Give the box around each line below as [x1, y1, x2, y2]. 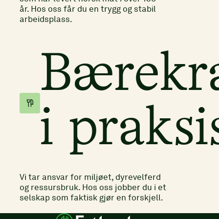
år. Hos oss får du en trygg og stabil [20, 4, 156, 14]
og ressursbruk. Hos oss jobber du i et [20, 182, 166, 192]
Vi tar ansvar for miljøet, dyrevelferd [20, 172, 161, 182]
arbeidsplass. [20, 14, 72, 24]
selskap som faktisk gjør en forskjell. [20, 193, 163, 202]
